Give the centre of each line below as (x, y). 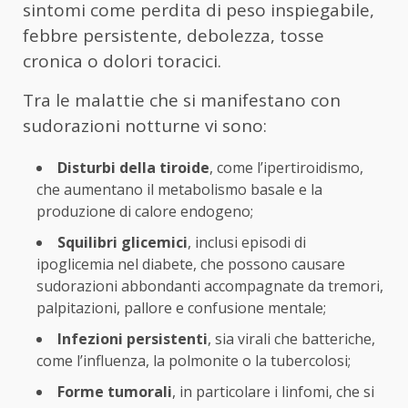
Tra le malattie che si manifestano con (182, 101)
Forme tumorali (115, 392)
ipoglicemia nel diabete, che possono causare (191, 265)
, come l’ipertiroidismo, (286, 168)
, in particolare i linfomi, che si (273, 392)
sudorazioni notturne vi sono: (145, 126)
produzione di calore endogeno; (145, 212)
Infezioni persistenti (133, 339)
